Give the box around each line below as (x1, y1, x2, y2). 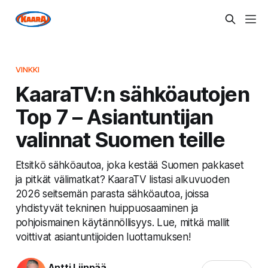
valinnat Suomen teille (15, 126, 225, 152)
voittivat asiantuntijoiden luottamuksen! (15, 230, 191, 243)
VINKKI (15, 64, 40, 74)
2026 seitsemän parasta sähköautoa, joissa (15, 187, 209, 200)
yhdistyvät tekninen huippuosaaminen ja (15, 201, 198, 214)
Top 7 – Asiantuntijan (15, 103, 214, 129)
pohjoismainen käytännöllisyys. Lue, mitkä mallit (15, 215, 230, 229)
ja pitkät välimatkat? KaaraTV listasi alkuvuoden (15, 172, 230, 185)
